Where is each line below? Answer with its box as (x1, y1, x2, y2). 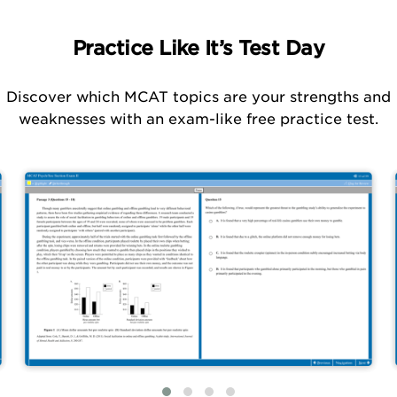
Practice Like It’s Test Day (72, 35, 325, 59)
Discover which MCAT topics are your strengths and (6, 88, 391, 105)
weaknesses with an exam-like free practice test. (19, 110, 378, 128)
